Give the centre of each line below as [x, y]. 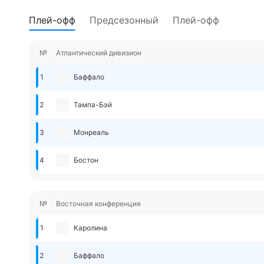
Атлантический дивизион [99, 53]
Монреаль [91, 132]
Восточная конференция [98, 204]
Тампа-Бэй [93, 105]
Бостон [86, 160]
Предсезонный [124, 20]
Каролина [90, 228]
